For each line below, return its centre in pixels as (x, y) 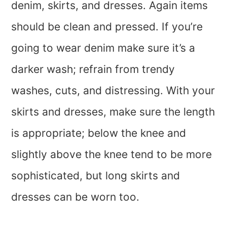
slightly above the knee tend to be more (112, 155)
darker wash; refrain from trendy (93, 69)
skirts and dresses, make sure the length (113, 112)
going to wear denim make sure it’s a (103, 48)
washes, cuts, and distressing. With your (113, 91)
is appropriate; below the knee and (99, 133)
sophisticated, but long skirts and (96, 176)
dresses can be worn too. (75, 197)
